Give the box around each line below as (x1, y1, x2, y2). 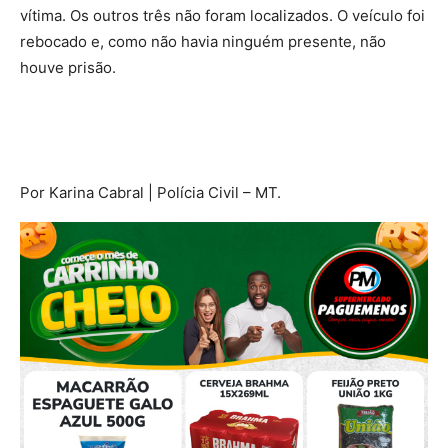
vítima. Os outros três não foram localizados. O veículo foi (20, 5, 425, 25)
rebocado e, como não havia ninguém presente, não (20, 31, 386, 51)
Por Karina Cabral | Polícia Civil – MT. (20, 182, 281, 202)
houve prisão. (20, 57, 116, 77)
